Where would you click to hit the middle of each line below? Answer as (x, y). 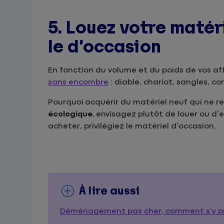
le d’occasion (104, 47)
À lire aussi (109, 191)
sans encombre (78, 82)
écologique (70, 114)
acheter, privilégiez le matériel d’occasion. (132, 126)
